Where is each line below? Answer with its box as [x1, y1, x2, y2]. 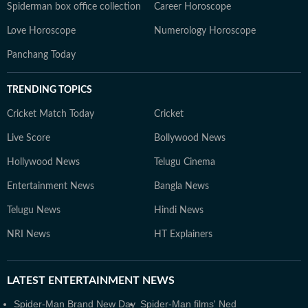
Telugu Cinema [154, 157, 215, 167]
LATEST [7, 275, 45, 286]
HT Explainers [154, 230, 212, 239]
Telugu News [7, 206, 60, 215]
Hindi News [154, 206, 203, 215]
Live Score [7, 133, 50, 143]
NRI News [7, 230, 50, 239]
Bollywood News [154, 133, 225, 143]
